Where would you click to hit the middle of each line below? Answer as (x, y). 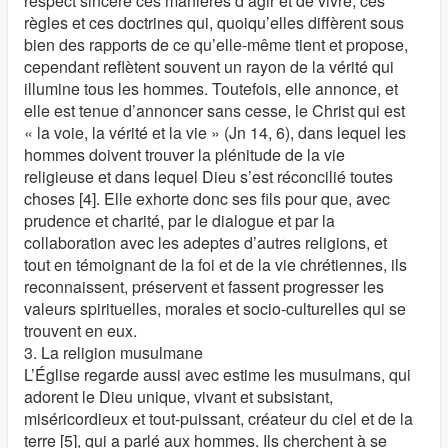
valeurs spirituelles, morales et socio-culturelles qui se (215, 308)
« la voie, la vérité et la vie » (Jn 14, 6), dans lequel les (215, 132)
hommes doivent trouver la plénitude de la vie (184, 154)
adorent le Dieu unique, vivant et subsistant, (178, 396)
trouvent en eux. (80, 330)
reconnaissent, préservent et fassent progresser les (204, 286)
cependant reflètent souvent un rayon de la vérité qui (209, 66)
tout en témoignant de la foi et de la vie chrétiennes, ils (215, 264)
